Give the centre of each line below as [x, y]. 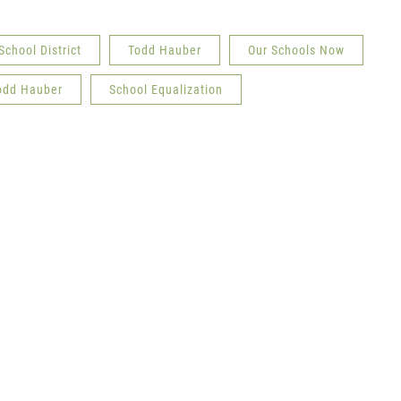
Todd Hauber [165, 50]
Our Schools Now [296, 50]
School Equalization [166, 90]
